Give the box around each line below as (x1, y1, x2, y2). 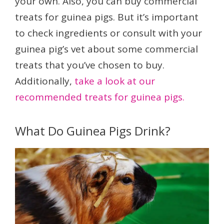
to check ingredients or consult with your (15, 26, 202, 40)
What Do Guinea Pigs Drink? (15, 122, 170, 139)
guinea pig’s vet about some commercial (15, 42, 198, 56)
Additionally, (15, 74, 74, 88)
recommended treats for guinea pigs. (15, 90, 184, 104)
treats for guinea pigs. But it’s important (15, 10, 198, 24)
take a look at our (74, 74, 155, 88)
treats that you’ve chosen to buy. (15, 58, 164, 72)
